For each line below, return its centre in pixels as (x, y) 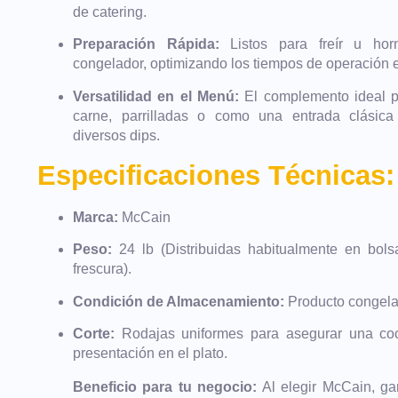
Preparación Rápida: (146, 44)
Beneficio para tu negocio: (165, 387)
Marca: (96, 217)
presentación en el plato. (150, 354)
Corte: (94, 334)
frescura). (102, 269)
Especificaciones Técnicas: (216, 175)
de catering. (110, 12)
